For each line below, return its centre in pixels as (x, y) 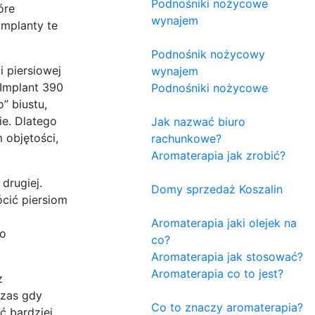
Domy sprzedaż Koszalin (217, 189)
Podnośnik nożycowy (208, 54)
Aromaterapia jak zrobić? (218, 155)
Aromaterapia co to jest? (217, 273)
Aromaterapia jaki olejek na (224, 223)
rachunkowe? (186, 138)
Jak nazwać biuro (198, 121)
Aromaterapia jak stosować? (227, 256)
